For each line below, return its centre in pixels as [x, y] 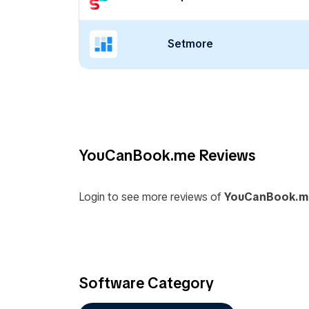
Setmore [190, 44]
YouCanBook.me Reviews [167, 155]
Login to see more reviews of [151, 197]
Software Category [146, 283]
